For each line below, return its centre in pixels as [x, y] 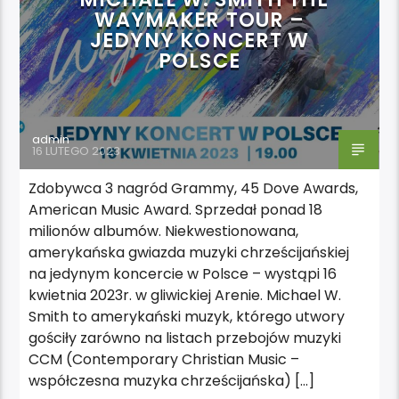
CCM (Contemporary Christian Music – [164, 359]
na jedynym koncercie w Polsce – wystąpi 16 [183, 273]
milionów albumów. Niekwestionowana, [164, 231]
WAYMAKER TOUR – [199, 19]
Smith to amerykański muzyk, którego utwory [187, 316]
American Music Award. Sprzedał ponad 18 [176, 209]
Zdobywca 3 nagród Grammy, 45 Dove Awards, [194, 188]
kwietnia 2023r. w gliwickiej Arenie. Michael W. [185, 295]
